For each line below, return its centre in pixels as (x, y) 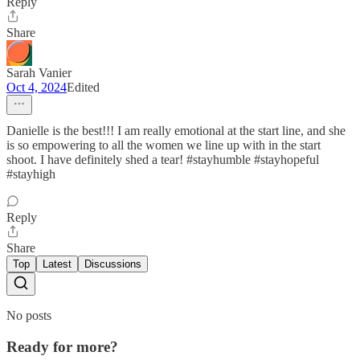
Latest (57, 264)
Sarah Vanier (39, 72)
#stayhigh (31, 174)
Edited (83, 87)
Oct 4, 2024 (37, 87)
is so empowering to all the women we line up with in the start (164, 145)
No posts (29, 315)
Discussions (113, 264)
